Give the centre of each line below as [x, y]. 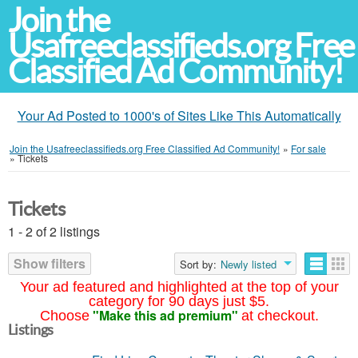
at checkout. [280, 316]
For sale [308, 148]
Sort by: [198, 264]
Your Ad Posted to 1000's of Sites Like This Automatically [179, 115]
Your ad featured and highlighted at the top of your [179, 287]
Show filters [50, 263]
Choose [64, 316]
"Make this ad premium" [165, 315]
